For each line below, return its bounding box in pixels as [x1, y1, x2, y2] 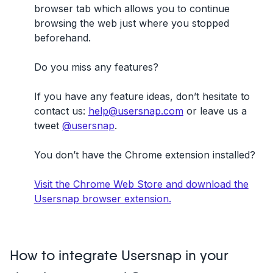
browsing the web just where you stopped [34, 16, 229, 29]
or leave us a [183, 104, 247, 117]
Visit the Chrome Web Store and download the [34, 177, 249, 190]
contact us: [34, 104, 88, 117]
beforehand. [34, 31, 91, 44]
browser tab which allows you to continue [34, 2, 230, 15]
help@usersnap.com [88, 104, 183, 117]
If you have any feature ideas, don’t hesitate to [34, 90, 250, 102]
